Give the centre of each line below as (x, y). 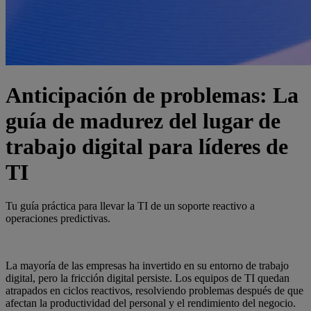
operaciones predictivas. (58, 219)
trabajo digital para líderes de (147, 146)
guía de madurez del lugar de (143, 120)
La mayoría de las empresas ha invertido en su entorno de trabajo (147, 266)
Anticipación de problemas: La (152, 95)
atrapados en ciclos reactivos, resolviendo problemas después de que (154, 291)
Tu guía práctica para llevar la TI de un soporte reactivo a (130, 206)
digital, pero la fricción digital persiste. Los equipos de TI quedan (148, 278)
